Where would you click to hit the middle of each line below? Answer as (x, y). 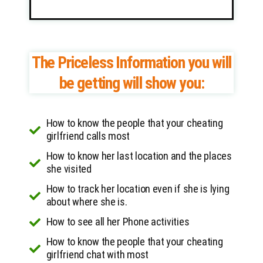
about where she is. (87, 202)
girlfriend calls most (88, 136)
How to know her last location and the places (139, 156)
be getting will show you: (131, 83)
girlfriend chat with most (97, 255)
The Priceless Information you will (131, 63)
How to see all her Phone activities (118, 222)
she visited (69, 169)
